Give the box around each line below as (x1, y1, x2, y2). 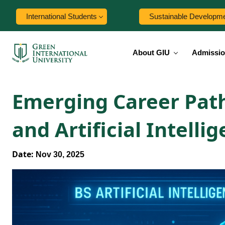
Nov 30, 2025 (34, 150, 84, 159)
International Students (26, 12, 97, 21)
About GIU (133, 48, 170, 57)
